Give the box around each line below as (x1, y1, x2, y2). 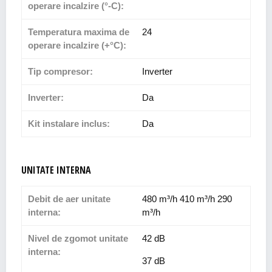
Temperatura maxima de (28, 27, 129, 38)
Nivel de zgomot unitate (28, 233, 128, 244)
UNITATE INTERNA (21, 163, 91, 177)
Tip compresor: (28, 66, 93, 77)
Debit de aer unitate (28, 194, 110, 205)
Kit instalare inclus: (28, 118, 110, 129)
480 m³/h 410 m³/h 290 (142, 194, 232, 205)
